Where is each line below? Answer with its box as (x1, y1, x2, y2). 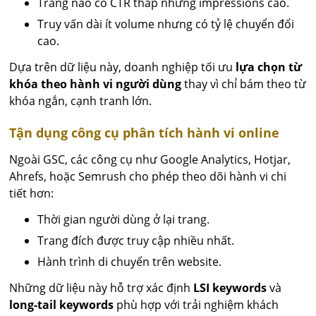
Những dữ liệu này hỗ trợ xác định (9, 280, 194, 296)
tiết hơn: (9, 186, 54, 202)
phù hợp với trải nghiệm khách (114, 297, 279, 313)
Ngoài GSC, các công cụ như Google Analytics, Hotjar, (9, 152, 291, 168)
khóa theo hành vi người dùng (9, 76, 182, 92)
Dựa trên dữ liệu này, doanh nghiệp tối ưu (9, 59, 236, 75)
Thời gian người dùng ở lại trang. (37, 212, 210, 228)
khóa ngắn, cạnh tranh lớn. (9, 93, 152, 109)
